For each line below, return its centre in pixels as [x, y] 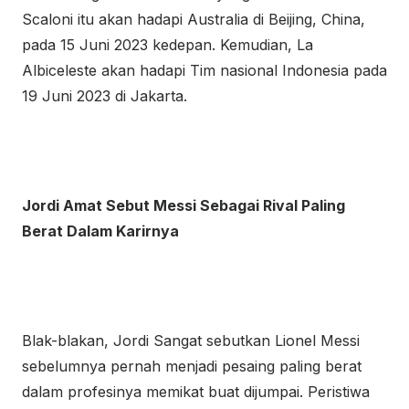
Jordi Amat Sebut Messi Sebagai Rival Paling [184, 205]
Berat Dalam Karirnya [100, 231]
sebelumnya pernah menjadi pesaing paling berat [192, 366]
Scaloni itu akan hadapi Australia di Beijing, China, [194, 19]
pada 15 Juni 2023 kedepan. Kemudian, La [168, 45]
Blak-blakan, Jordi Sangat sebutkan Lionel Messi [191, 341]
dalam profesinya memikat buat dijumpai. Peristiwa [196, 392]
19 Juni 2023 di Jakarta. [105, 96]
